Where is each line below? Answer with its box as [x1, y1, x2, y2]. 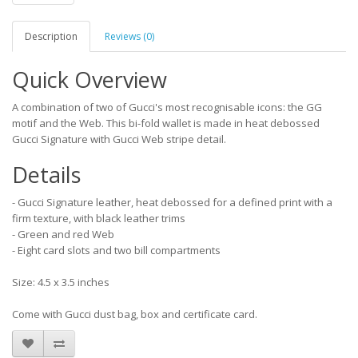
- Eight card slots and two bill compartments [12, 243, 221, 257]
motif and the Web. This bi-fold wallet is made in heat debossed [12, 116, 320, 130]
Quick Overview [12, 65, 167, 94]
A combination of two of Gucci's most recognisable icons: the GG [12, 100, 322, 114]
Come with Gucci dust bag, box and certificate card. [12, 307, 257, 321]
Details [12, 160, 81, 189]
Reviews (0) [105, 30, 154, 43]
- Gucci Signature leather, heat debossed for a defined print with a [12, 195, 332, 209]
